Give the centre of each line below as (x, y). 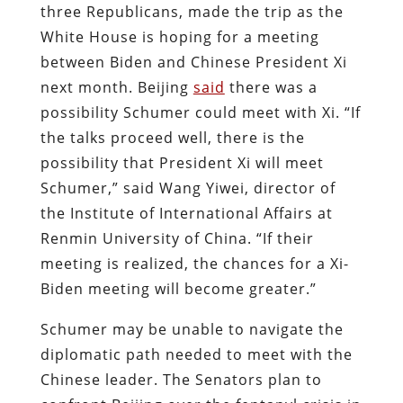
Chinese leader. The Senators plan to (181, 379)
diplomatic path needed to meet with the (196, 354)
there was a (271, 87)
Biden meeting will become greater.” (178, 288)
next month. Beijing (116, 87)
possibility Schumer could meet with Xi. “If (200, 112)
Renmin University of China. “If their (177, 238)
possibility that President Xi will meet (182, 162)
